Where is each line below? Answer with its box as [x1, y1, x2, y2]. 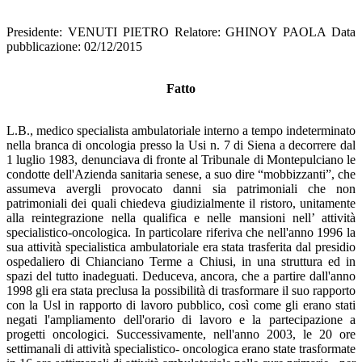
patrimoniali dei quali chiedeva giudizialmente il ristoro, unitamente [6, 196, 356, 210]
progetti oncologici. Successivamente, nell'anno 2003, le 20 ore [6, 326, 356, 341]
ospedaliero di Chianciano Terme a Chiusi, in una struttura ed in [6, 254, 356, 268]
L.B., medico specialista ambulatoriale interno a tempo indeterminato [6, 123, 356, 137]
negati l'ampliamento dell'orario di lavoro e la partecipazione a [6, 312, 356, 326]
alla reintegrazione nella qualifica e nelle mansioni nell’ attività [6, 210, 356, 225]
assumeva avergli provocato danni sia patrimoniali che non [6, 181, 356, 196]
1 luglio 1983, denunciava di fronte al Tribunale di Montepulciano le [6, 152, 356, 166]
